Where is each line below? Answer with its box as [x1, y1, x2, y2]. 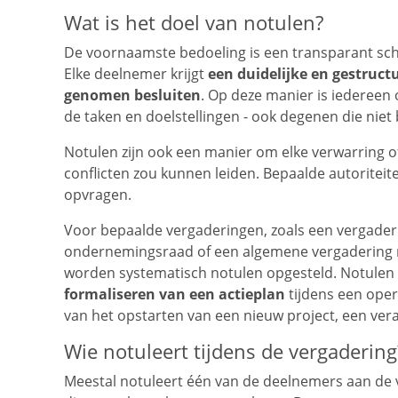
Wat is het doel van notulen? [64, 9, 323, 37]
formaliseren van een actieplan [64, 284, 285, 305]
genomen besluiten [64, 85, 201, 106]
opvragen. [64, 185, 131, 205]
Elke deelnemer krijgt [64, 64, 208, 84]
